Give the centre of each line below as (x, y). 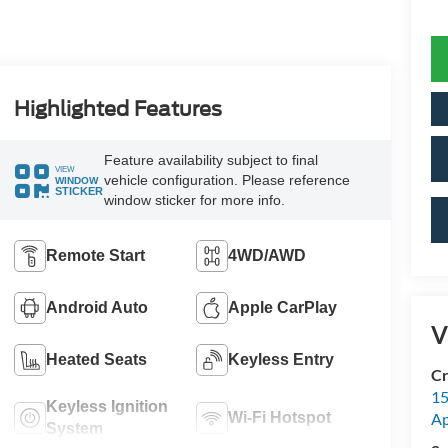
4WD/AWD (267, 255)
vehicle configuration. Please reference (226, 180)
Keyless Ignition (106, 406)
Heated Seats (96, 359)
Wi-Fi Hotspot (280, 417)
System (74, 428)
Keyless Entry (281, 359)
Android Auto (96, 307)
